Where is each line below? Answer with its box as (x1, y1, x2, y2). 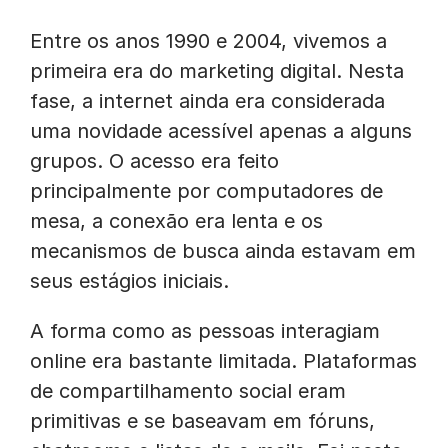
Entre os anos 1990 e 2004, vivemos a (30, 29, 387, 53)
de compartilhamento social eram (30, 379, 346, 403)
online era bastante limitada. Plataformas (30, 349, 417, 373)
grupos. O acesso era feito (30, 149, 279, 173)
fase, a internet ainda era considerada (30, 89, 385, 113)
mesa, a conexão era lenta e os (30, 209, 323, 233)
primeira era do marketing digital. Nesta (30, 59, 404, 83)
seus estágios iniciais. (30, 269, 229, 293)
